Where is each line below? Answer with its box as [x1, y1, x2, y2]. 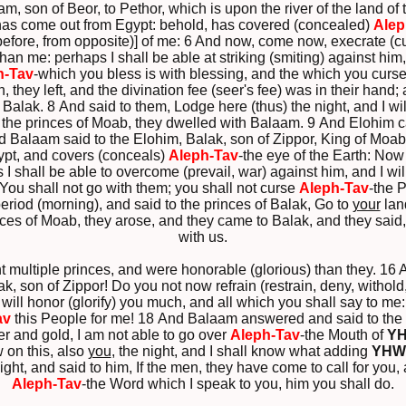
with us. [179, 229, 227, 246]
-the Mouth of [300, 327, 387, 343]
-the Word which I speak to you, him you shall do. [82, 376, 394, 392]
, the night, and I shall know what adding [111, 343, 372, 360]
